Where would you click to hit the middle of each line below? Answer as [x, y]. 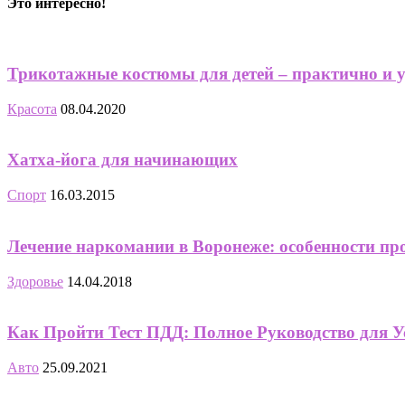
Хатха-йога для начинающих [122, 160]
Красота [32, 108]
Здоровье [35, 281]
